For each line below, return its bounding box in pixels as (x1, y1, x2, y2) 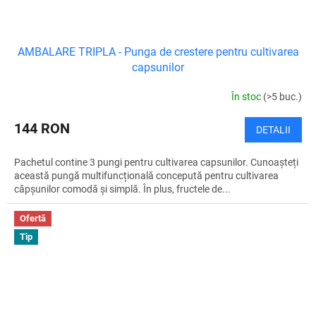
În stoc (231, 90, 263, 102)
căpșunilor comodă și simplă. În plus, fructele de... (14, 183, 231, 195)
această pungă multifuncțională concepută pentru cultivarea (14, 170, 279, 182)
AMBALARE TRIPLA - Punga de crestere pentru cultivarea (17, 45, 299, 59)
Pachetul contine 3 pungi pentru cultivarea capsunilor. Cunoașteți (14, 157, 298, 169)
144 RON (14, 120, 70, 138)
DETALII (256, 124, 291, 136)
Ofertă (20, 213, 46, 224)
